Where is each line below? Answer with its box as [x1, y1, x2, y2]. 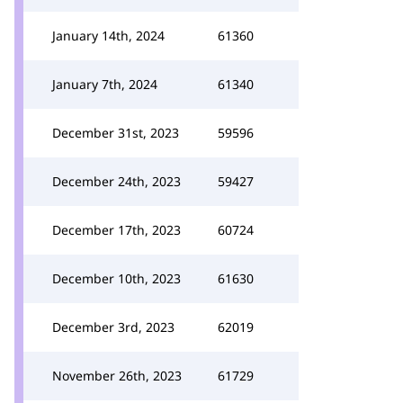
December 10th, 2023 [52, 270, 181, 287]
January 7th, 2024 [52, 76, 157, 93]
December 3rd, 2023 [52, 318, 175, 336]
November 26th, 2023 [52, 367, 182, 384]
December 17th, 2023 [52, 221, 181, 238]
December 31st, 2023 [52, 124, 179, 141]
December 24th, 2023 [52, 173, 181, 190]
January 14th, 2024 [52, 27, 165, 44]
